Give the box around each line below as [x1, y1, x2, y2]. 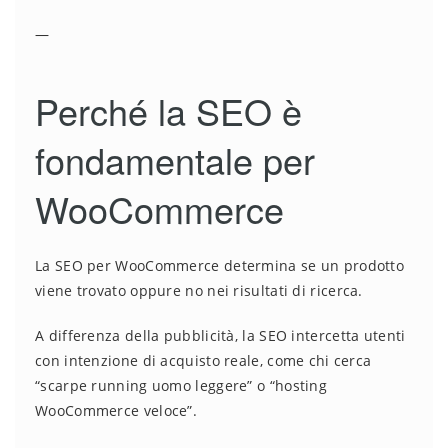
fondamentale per [35, 134, 315, 186]
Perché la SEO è [35, 85, 302, 137]
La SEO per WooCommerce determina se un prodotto [35, 256, 405, 276]
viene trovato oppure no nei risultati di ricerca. [35, 281, 363, 301]
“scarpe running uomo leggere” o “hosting [35, 376, 327, 396]
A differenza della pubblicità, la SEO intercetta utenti [35, 326, 406, 346]
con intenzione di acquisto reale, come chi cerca [35, 351, 372, 371]
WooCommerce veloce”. [35, 401, 198, 421]
